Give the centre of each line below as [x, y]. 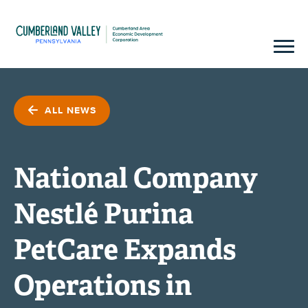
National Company [136, 178]
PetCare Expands [125, 249]
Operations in [103, 285]
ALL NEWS [69, 110]
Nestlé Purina [103, 213]
